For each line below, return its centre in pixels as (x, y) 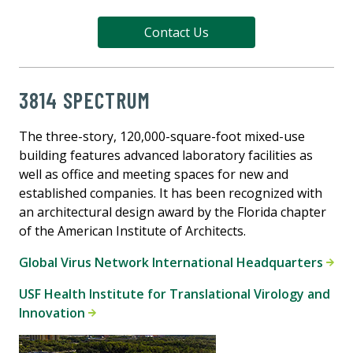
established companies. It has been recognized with (171, 193)
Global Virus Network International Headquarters (173, 262)
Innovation (54, 312)
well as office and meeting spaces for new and (154, 174)
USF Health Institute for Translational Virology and (175, 294)
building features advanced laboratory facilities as (166, 155)
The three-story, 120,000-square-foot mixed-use (162, 136)
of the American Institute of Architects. (132, 230)
